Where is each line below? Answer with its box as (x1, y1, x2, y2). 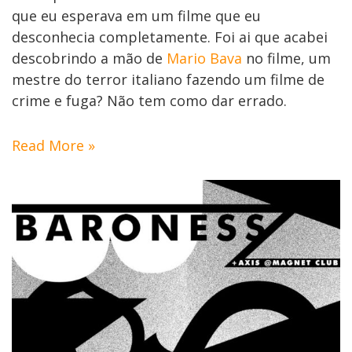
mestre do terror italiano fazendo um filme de (12, 69, 324, 89)
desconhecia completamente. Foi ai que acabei (12, 27, 328, 46)
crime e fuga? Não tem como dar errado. (12, 90, 287, 110)
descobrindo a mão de (12, 48, 167, 68)
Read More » (12, 135, 95, 155)
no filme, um (242, 48, 331, 68)
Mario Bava (167, 48, 242, 68)
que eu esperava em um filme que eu (12, 5, 261, 25)
